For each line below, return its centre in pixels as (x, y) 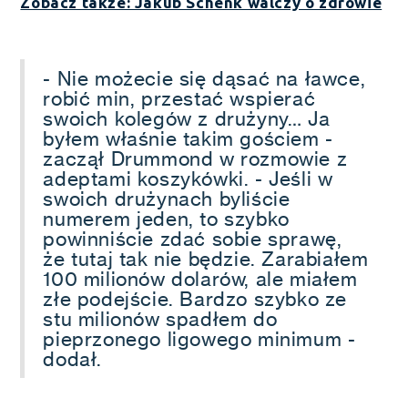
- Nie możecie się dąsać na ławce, (204, 78)
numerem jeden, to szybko (166, 219)
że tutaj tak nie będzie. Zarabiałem (206, 259)
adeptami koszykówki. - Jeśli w (188, 178)
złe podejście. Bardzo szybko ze (195, 299)
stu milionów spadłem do (160, 319)
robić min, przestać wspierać (179, 98)
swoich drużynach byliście (167, 199)
